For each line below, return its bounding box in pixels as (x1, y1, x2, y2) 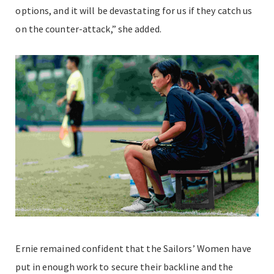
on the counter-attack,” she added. (15, 22, 161, 35)
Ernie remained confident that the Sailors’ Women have (15, 242, 251, 255)
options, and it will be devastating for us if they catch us (15, 4, 253, 17)
